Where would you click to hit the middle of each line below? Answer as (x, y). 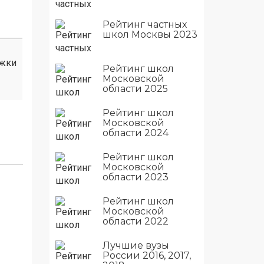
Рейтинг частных (144, 24)
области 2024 (135, 133)
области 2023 (135, 177)
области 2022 (135, 221)
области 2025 (135, 88)
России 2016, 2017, (146, 255)
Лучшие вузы (136, 245)
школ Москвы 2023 (150, 34)
